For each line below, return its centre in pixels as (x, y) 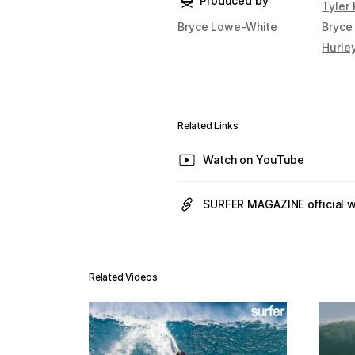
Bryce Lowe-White (228, 27)
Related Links (208, 126)
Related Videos (123, 277)
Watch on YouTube (254, 160)
